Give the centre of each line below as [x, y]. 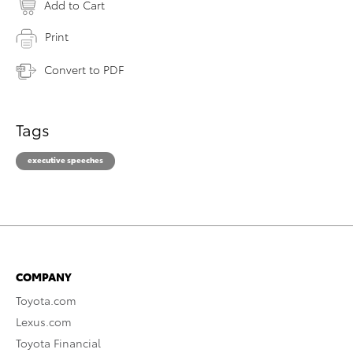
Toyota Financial [58, 342]
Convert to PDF [84, 69]
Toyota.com [46, 300]
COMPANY [44, 276]
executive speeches [65, 159]
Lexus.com [44, 321]
